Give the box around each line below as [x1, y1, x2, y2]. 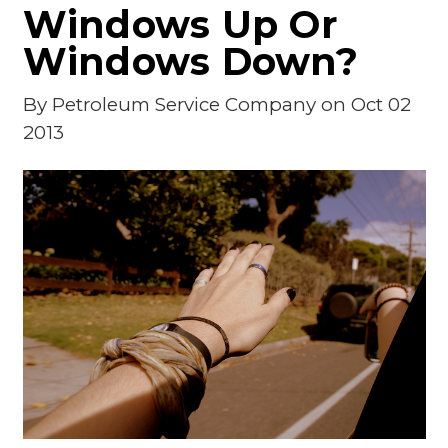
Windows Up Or [22, 2, 337, 48]
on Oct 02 [315, 93, 411, 116]
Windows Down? [22, 39, 358, 85]
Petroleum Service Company [51, 93, 316, 116]
